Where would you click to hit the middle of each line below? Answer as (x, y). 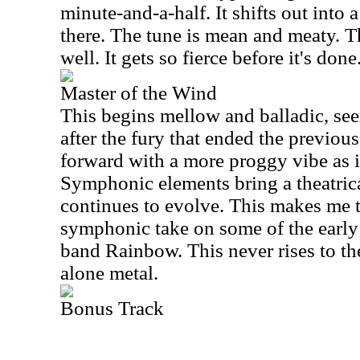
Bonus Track (112, 308)
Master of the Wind (139, 93)
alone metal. (109, 273)
